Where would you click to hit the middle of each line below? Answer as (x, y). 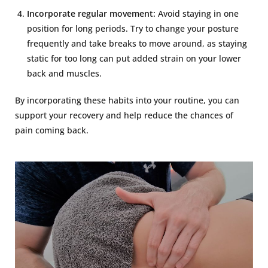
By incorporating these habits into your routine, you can (127, 100)
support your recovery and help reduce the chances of (124, 115)
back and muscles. (64, 73)
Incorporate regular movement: (91, 13)
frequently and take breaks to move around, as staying (137, 43)
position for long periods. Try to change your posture (133, 28)
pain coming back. (52, 130)
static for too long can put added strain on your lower (134, 58)
